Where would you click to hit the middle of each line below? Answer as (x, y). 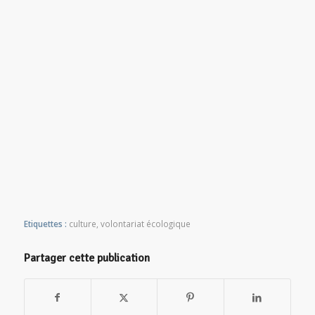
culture (82, 224)
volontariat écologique (145, 224)
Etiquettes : (45, 224)
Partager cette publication (86, 258)
